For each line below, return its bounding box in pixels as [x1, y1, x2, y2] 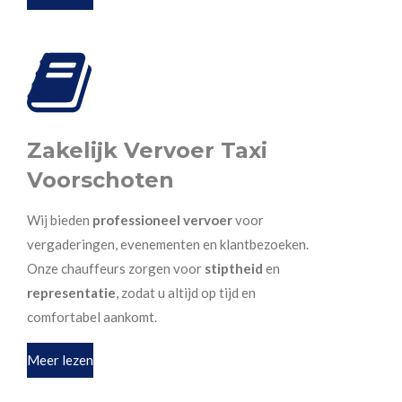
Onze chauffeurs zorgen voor [27, 259, 205, 276]
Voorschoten [27, 166, 174, 193]
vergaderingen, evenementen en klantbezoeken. [27, 235, 309, 252]
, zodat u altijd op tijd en [116, 284, 256, 301]
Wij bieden [27, 211, 92, 228]
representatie [27, 284, 116, 301]
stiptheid [205, 259, 263, 276]
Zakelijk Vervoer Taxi [27, 136, 267, 163]
